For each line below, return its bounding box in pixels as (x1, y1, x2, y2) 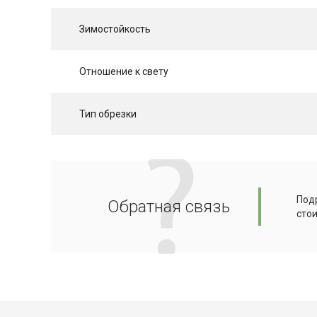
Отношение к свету (79, 66, 168, 78)
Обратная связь (108, 197, 230, 217)
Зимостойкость (79, 23, 151, 35)
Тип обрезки (79, 108, 137, 120)
